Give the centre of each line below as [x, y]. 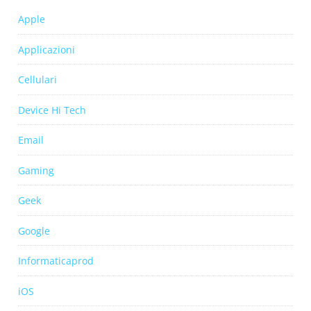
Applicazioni [47, 49]
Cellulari [37, 80]
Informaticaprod [56, 261]
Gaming [36, 170]
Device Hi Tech [52, 110]
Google [34, 230]
